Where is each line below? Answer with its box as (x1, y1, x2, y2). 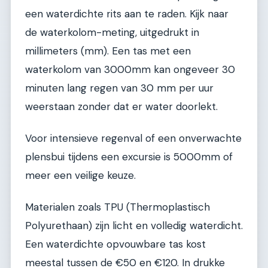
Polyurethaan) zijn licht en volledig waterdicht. (25, 219, 243, 233)
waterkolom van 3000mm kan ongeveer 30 (25, 62, 235, 76)
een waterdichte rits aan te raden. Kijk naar (25, 7, 229, 20)
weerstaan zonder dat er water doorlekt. (25, 99, 218, 113)
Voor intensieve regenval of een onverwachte (25, 132, 242, 145)
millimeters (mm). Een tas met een (25, 44, 191, 57)
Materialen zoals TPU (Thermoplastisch (25, 200, 210, 214)
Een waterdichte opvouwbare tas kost (25, 237, 206, 251)
